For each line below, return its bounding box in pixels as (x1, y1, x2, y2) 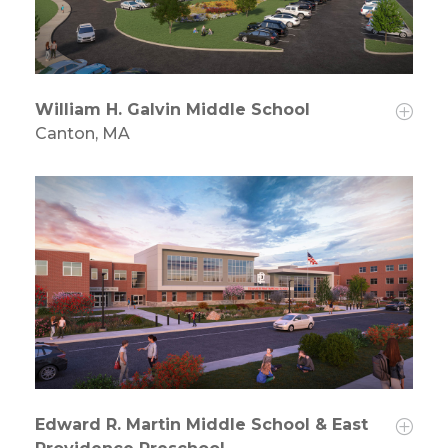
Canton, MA (35, 124, 130, 144)
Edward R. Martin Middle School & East (35, 415, 368, 435)
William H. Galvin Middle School (35, 100, 310, 120)
